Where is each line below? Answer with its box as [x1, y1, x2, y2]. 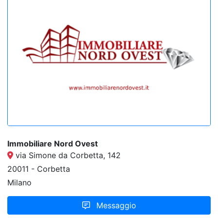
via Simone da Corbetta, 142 [13, 150, 121, 160]
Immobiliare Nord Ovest [7, 138, 98, 148]
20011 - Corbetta [7, 163, 70, 174]
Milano [7, 177, 32, 187]
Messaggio [93, 200, 136, 210]
